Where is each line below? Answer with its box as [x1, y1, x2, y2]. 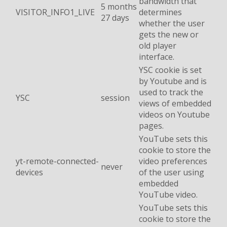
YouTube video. [139, 189, 198, 201]
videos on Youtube [139, 109, 210, 121]
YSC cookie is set [139, 64, 202, 76]
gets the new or [139, 29, 199, 41]
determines [139, 7, 182, 18]
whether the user [139, 18, 205, 29]
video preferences [139, 156, 207, 167]
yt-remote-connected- [16, 156, 99, 167]
